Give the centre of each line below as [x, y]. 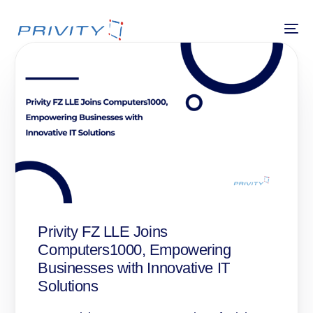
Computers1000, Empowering [134, 250]
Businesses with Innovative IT [134, 268]
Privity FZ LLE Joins [103, 232]
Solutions [68, 286]
